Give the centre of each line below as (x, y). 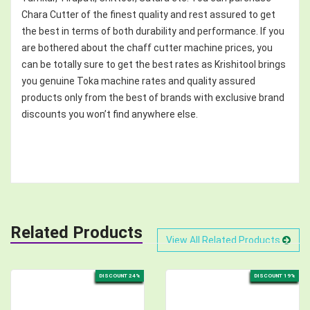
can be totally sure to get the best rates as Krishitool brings (154, 64)
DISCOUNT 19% (275, 275)
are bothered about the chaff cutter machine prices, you (147, 47)
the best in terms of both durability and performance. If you (153, 31)
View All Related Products (224, 240)
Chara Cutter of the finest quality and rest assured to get (148, 14)
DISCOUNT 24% (120, 275)
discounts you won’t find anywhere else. (110, 114)
